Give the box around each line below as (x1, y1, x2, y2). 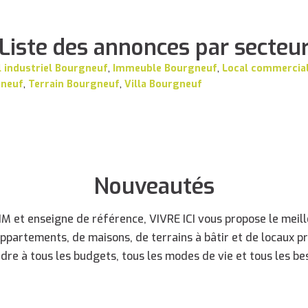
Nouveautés (93, 172, 214, 201)
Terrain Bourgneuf (28, 78, 120, 91)
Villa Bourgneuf (124, 78, 203, 91)
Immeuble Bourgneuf (113, 62, 218, 75)
